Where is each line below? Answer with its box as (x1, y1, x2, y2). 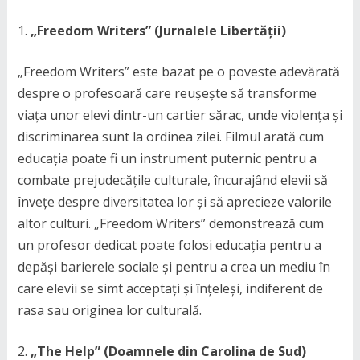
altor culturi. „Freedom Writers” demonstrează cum (17, 215, 324, 232)
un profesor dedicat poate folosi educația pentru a (17, 236, 321, 254)
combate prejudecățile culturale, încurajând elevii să (17, 171, 328, 189)
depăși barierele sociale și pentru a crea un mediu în (17, 258, 330, 276)
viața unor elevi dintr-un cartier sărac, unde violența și (17, 106, 342, 124)
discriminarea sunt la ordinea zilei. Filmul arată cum (17, 128, 324, 145)
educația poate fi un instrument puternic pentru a (17, 149, 317, 167)
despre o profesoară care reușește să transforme (17, 84, 317, 102)
